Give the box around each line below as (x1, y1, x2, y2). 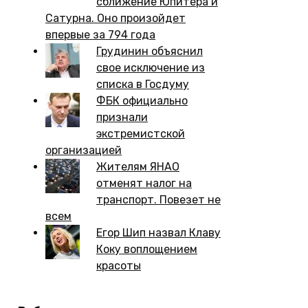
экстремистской (96, 126, 185, 140)
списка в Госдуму (96, 77, 189, 91)
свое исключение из (96, 60, 205, 74)
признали (96, 110, 148, 124)
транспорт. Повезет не (96, 192, 221, 206)
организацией (45, 143, 122, 157)
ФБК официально (96, 93, 188, 107)
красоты (96, 258, 141, 272)
